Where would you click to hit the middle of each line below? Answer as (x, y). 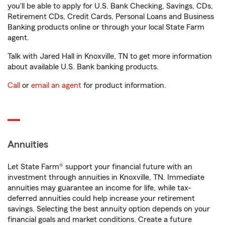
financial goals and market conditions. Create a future (100, 219)
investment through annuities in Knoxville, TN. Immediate (106, 177)
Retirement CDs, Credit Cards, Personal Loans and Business (111, 17)
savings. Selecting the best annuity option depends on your (109, 209)
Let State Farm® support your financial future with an (100, 167)
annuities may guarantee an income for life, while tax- (99, 188)
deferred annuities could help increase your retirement (101, 198)
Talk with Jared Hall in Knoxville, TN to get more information (110, 56)
